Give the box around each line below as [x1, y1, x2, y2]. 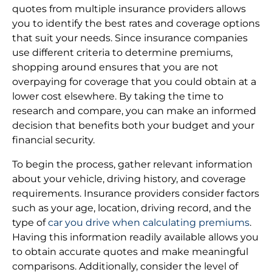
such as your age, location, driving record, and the [12, 202, 251, 214]
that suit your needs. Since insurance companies [12, 32, 248, 44]
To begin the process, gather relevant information [12, 158, 253, 171]
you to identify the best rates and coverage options [12, 18, 260, 30]
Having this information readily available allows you [12, 231, 259, 243]
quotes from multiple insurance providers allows [12, 3, 246, 15]
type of [12, 217, 48, 229]
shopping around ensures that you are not [12, 61, 219, 73]
